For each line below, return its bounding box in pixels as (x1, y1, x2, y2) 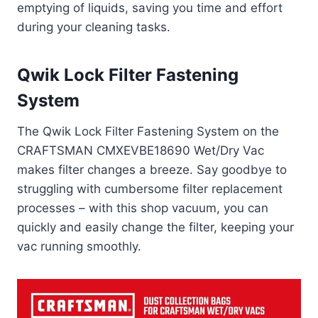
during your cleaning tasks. (17, 20, 170, 35)
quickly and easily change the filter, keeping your (17, 220, 294, 235)
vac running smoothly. (17, 239, 141, 254)
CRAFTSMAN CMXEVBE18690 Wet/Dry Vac (17, 143, 264, 158)
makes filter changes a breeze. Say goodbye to (17, 163, 287, 177)
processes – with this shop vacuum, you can (17, 201, 268, 216)
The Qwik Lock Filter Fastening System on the (17, 124, 279, 139)
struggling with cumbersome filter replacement (17, 182, 283, 197)
